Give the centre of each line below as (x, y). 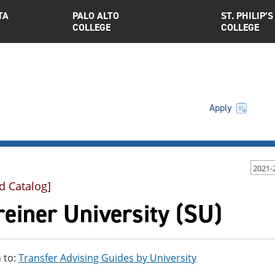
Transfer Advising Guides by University (107, 258)
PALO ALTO (96, 16)
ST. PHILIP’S (247, 16)
